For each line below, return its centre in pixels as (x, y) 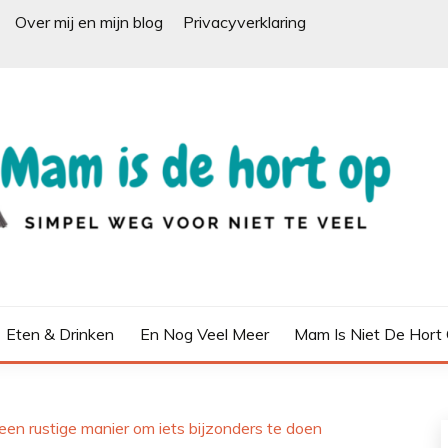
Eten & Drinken (60, 334)
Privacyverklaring (244, 22)
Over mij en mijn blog (89, 22)
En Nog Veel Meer (204, 334)
